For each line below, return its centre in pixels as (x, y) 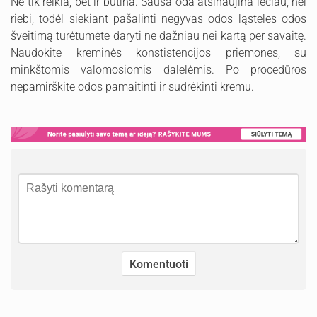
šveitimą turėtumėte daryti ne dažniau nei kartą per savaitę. (158, 36)
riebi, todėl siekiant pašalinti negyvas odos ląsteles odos (158, 19)
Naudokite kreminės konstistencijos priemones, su (158, 53)
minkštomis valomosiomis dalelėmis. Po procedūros (158, 70)
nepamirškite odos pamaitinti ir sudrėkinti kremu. (132, 87)
